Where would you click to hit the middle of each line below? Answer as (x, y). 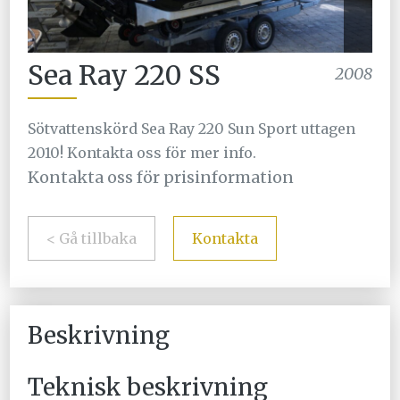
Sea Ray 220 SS (125, 75)
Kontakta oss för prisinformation (161, 178)
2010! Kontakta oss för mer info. (142, 153)
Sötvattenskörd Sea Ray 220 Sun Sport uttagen (192, 129)
